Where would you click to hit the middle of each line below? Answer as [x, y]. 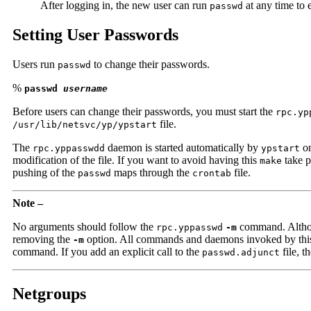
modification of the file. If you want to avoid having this [136, 160]
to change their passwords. [150, 64]
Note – [28, 203]
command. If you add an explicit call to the [107, 251]
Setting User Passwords [95, 35]
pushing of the [45, 172]
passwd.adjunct [241, 252]
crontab [212, 173]
